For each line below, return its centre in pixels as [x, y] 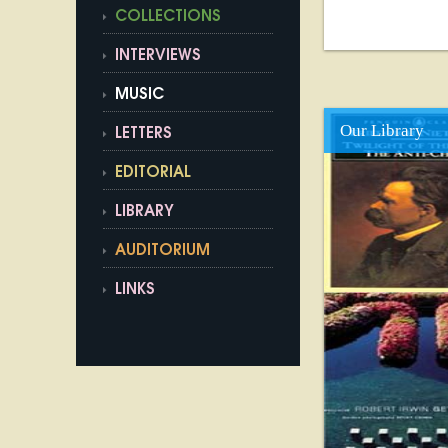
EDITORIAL [152, 173]
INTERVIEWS [157, 56]
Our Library [382, 131]
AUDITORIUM [162, 251]
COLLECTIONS [167, 17]
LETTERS [143, 134]
